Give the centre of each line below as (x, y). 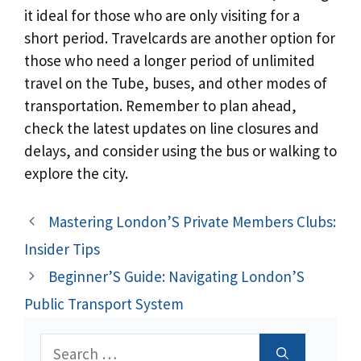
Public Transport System (104, 303)
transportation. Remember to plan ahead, (160, 106)
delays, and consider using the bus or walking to (180, 151)
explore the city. (76, 174)
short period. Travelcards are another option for (180, 38)
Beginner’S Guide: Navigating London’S (177, 276)
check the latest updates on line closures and (172, 129)
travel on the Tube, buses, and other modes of (176, 83)
